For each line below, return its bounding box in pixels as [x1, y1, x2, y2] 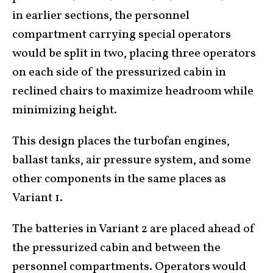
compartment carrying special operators [12, 26, 231, 43]
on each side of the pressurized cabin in [12, 63, 226, 81]
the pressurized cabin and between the [12, 239, 221, 257]
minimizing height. [12, 101, 117, 119]
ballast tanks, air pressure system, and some [12, 151, 251, 169]
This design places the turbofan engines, [12, 132, 230, 150]
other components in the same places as [12, 170, 226, 188]
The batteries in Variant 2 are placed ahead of [12, 220, 255, 238]
